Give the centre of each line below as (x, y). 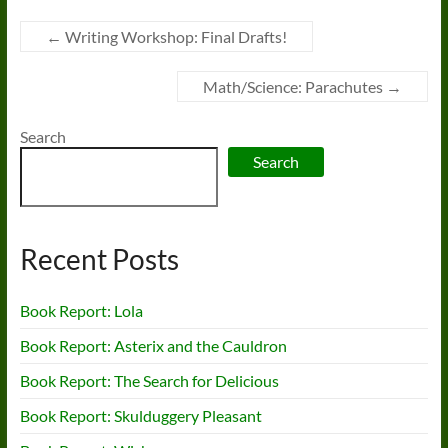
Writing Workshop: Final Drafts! (174, 36)
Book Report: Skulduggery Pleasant (140, 415)
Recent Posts (99, 258)
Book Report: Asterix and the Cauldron (153, 345)
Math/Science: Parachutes (295, 86)
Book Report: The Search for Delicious (149, 380)
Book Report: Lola (81, 310)
